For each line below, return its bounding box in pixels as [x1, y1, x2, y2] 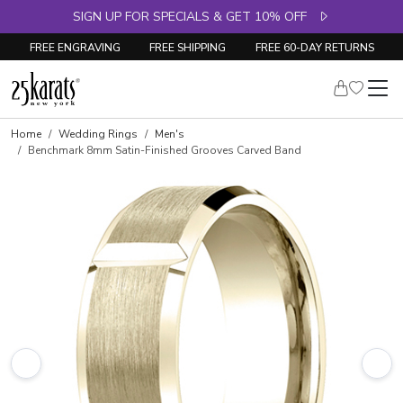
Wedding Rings [58, 127, 138, 141]
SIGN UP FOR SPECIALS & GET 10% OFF [73, 8, 318, 25]
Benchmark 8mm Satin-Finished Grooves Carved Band [28, 143, 301, 157]
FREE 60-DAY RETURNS [255, 40, 374, 55]
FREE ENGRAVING [29, 40, 121, 55]
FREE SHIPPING [149, 40, 226, 55]
